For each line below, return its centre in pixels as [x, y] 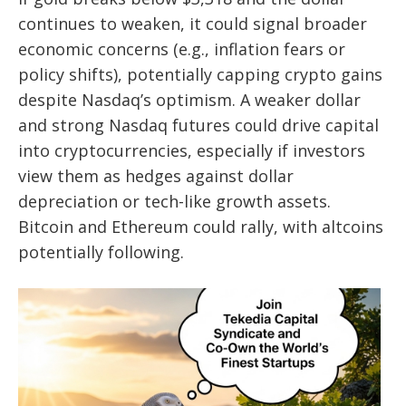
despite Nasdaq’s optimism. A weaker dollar [189, 100]
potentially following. [101, 252]
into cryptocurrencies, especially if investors [192, 151]
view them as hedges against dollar [156, 176]
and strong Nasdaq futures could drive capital [198, 126]
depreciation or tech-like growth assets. [174, 202]
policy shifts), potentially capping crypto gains [200, 75]
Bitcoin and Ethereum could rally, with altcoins [201, 227]
